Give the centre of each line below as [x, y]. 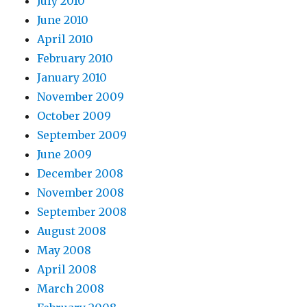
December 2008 [81, 174]
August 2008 [72, 231]
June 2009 [65, 155]
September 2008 [82, 212]
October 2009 [74, 116]
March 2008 [71, 289]
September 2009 [82, 135]
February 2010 [75, 59]
